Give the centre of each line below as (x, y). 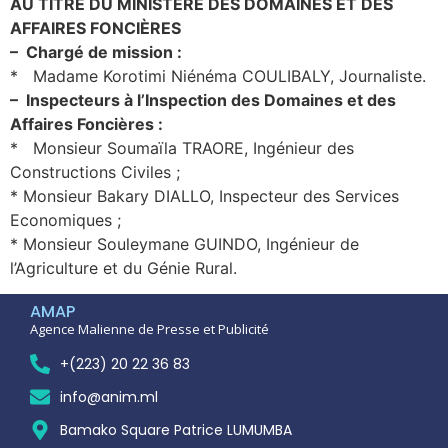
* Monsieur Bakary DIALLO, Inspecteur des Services (204, 196)
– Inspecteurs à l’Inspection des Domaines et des (203, 100)
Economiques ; (65, 220)
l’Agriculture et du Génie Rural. (123, 268)
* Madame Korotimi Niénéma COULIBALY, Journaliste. (218, 76)
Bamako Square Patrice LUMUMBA (176, 429)
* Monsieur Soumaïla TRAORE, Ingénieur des (182, 148)
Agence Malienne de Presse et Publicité (149, 329)
